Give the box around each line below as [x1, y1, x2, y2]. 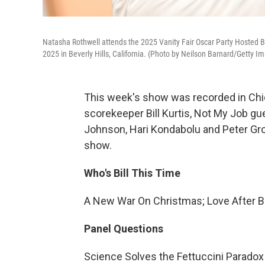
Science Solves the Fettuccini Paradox [84, 250, 264, 263]
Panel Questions [84, 222, 163, 235]
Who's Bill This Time [84, 167, 180, 179]
